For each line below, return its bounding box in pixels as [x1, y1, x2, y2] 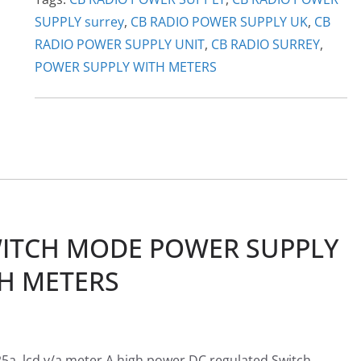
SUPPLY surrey [34, 13, 124, 31]
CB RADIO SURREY [210, 35, 320, 53]
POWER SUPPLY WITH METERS [34, 58, 217, 76]
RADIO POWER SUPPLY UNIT [34, 35, 205, 53]
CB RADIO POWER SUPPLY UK [130, 13, 308, 31]
